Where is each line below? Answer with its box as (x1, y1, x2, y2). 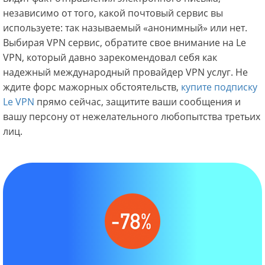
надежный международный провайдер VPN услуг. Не (3, 66, 248, 79)
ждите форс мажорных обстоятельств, (3, 80, 181, 94)
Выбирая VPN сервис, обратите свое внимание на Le (3, 36, 246, 50)
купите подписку (181, 80, 257, 94)
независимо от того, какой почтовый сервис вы (3, 7, 223, 20)
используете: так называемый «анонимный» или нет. (3, 21, 250, 35)
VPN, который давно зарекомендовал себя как (3, 51, 217, 64)
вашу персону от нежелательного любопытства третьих (3, 110, 260, 124)
